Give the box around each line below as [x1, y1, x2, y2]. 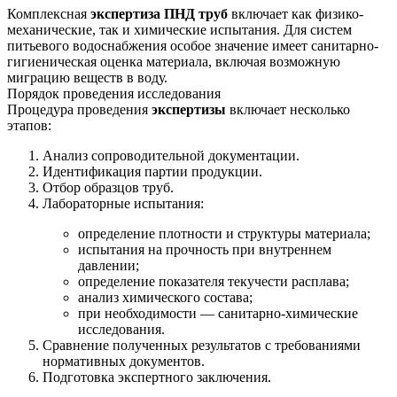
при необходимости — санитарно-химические [78, 305, 358, 321]
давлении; [78, 257, 139, 273]
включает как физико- [228, 5, 363, 21]
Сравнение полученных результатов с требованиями [43, 337, 361, 353]
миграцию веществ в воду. [7, 69, 167, 85]
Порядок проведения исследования [7, 85, 221, 101]
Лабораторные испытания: [43, 195, 204, 211]
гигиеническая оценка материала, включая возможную [7, 53, 340, 69]
